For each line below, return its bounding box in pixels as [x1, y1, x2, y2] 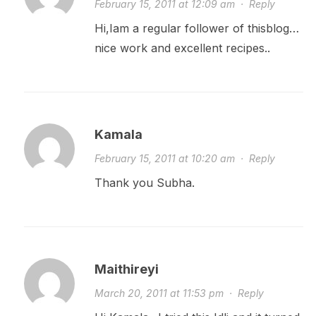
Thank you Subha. [94, 176, 195, 190]
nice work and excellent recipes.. [94, 41, 270, 56]
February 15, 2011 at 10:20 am [94, 152, 235, 165]
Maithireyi [94, 262, 159, 277]
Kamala [94, 127, 142, 142]
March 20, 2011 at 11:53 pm [94, 287, 224, 300]
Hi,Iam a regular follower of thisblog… [94, 21, 299, 36]
